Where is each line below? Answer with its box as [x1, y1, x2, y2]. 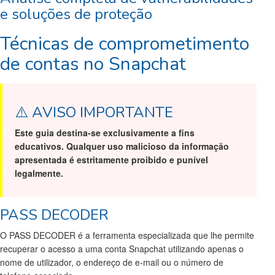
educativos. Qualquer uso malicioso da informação [15, 140, 229, 153]
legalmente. [15, 167, 63, 180]
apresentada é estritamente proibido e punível [15, 153, 208, 166]
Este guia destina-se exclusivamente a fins [15, 126, 195, 139]
